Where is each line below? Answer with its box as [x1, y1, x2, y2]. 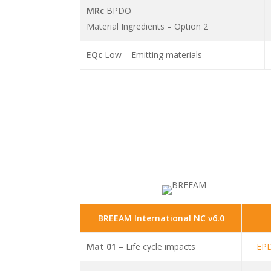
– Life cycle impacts [119, 241, 196, 253]
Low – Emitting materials [102, 49, 203, 61]
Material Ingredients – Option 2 [87, 21, 209, 33]
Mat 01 [87, 241, 119, 253]
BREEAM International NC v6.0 [97, 212, 224, 224]
